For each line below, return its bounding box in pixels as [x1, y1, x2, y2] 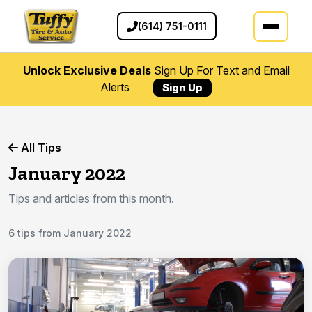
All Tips [18, 141, 61, 155]
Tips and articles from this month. [8, 192, 174, 206]
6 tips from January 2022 [8, 227, 132, 240]
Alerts [100, 80, 132, 95]
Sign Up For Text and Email [150, 63, 290, 78]
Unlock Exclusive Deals [22, 63, 151, 78]
